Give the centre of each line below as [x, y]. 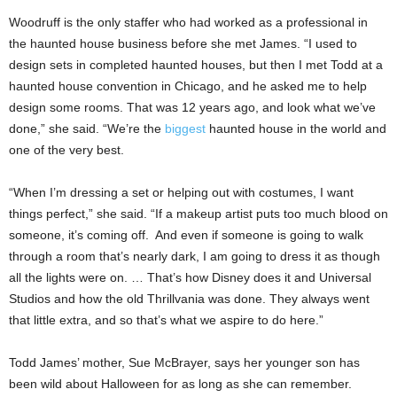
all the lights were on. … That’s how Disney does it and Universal [190, 277]
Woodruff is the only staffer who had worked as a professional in [188, 22]
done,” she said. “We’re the [87, 128]
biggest [185, 128]
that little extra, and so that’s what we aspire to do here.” [166, 319]
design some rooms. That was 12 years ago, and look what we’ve [192, 107]
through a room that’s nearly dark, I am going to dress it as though [195, 256]
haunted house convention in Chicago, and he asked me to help [188, 86]
